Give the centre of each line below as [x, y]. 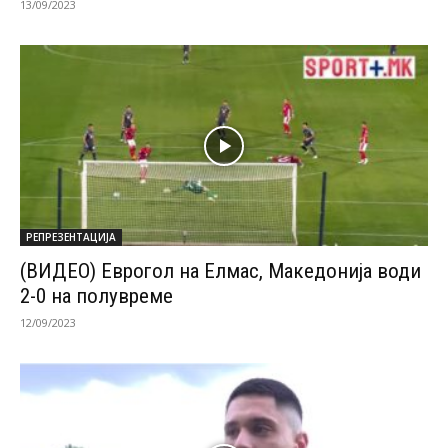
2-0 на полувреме [96, 296]
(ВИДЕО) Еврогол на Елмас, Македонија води [220, 271]
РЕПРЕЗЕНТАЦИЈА [71, 237]
